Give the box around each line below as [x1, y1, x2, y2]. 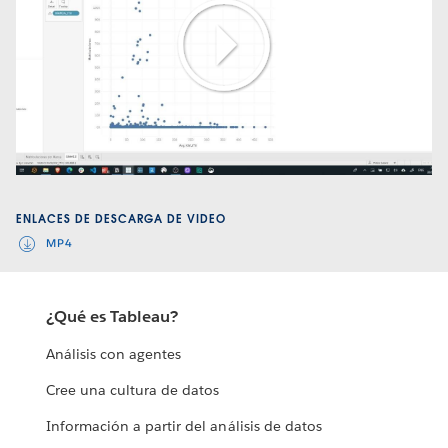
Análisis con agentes [46, 345, 182, 364]
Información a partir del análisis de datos [46, 417, 322, 436]
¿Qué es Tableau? [46, 306, 179, 328]
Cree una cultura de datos [46, 381, 220, 400]
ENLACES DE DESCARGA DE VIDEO [16, 211, 226, 226]
